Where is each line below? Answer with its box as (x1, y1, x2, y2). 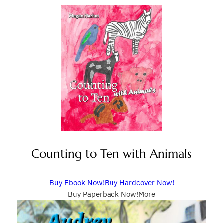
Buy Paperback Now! (68, 189, 138, 199)
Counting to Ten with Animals (31, 146, 192, 161)
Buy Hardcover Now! (104, 177, 174, 187)
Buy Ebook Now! (49, 177, 105, 187)
